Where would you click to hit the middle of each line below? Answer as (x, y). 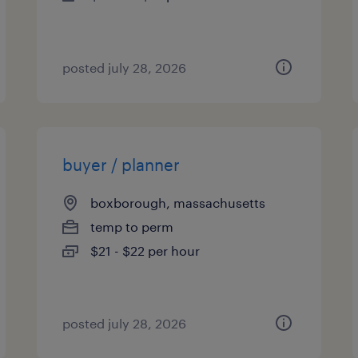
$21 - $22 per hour (145, 251)
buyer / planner (121, 165)
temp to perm (132, 227)
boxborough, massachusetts (178, 203)
